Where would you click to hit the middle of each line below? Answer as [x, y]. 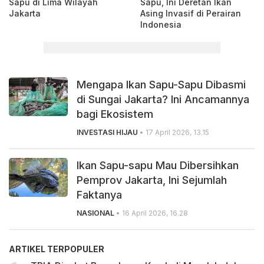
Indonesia [161, 24]
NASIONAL [95, 213]
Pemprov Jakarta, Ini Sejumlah [152, 180]
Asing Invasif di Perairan [191, 13]
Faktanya [99, 194]
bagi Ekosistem [115, 114]
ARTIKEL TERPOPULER [57, 249]
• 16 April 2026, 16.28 [151, 213]
